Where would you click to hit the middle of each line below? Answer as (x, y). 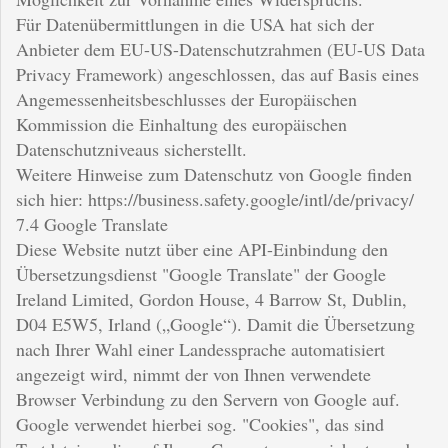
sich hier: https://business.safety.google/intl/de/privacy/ (215, 198)
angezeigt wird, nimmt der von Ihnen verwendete (193, 373)
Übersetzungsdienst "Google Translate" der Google (201, 273)
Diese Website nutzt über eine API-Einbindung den (202, 248)
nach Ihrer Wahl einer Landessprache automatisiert (200, 348)
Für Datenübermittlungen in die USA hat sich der (195, 23)
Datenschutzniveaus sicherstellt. (131, 148)
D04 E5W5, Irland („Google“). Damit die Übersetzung (215, 323)
